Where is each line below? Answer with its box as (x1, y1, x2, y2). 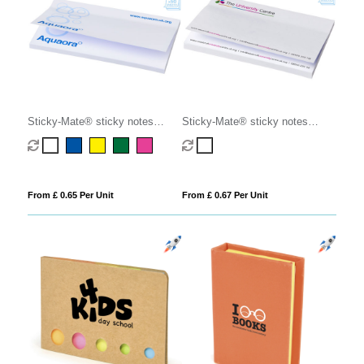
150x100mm (181, 130, 240, 143)
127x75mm (27, 130, 80, 143)
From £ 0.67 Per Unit (181, 189, 268, 200)
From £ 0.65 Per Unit (27, 189, 114, 200)
